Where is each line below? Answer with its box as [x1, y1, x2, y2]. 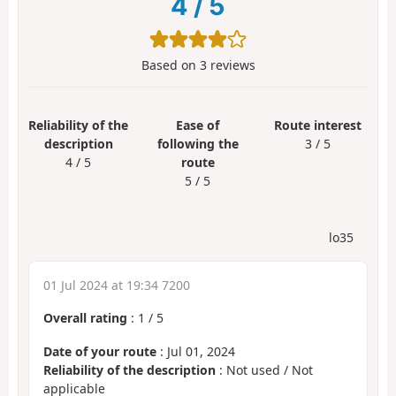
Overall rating [43, 308, 127, 326]
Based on [141, 57, 200, 74]
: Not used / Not [216, 362, 313, 379]
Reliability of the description [43, 362, 216, 379]
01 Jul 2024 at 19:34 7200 [43, 276, 190, 293]
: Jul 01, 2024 [156, 343, 235, 361]
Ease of [176, 117, 220, 134]
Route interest [273, 117, 362, 134]
